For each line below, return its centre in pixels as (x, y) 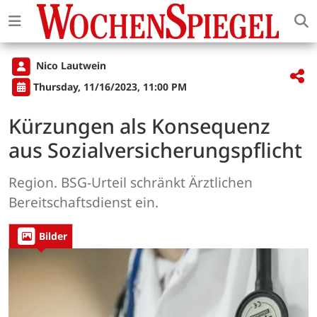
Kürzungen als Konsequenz (139, 125)
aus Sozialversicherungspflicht (155, 149)
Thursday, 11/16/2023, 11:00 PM (110, 86)
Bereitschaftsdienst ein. (83, 202)
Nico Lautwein (70, 66)
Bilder (53, 236)
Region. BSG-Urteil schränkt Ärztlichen (131, 182)
